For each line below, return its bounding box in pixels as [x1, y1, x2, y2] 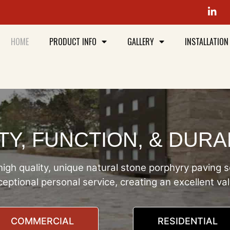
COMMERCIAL [11, 216, 74, 227]
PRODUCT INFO [49, 35, 97, 48]
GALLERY [127, 35, 155, 48]
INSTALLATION [185, 35, 229, 48]
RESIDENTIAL [157, 216, 218, 227]
